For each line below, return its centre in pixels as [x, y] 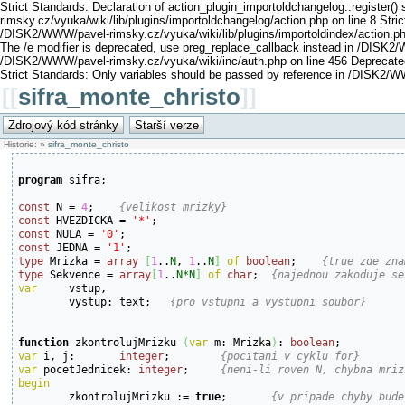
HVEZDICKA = [91, 220]
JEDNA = [79, 247]
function [44, 342]
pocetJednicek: [88, 369]
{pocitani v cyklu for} [291, 355]
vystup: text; [161, 301]
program [41, 179]
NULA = [75, 233]
